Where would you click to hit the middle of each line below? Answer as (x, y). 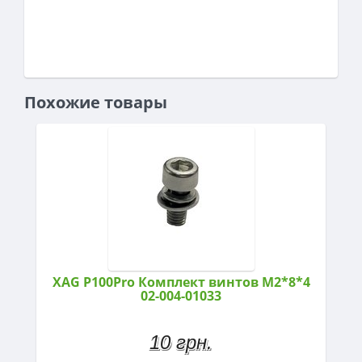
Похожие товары (96, 102)
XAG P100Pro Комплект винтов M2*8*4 (181, 282)
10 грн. (181, 342)
